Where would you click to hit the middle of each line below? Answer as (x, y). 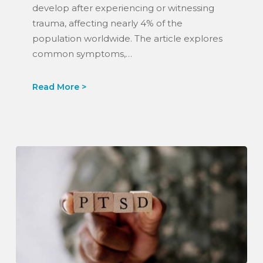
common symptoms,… (82, 54)
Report (31, 64)
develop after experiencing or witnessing (123, 8)
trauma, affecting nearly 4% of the (107, 23)
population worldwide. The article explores (127, 39)
